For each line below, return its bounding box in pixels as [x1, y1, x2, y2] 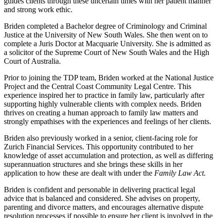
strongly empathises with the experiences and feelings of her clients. [4, 117, 211, 126]
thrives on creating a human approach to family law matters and [4, 108, 198, 117]
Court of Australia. [4, 56, 61, 65]
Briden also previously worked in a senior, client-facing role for [4, 133, 198, 142]
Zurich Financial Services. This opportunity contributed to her [4, 142, 193, 151]
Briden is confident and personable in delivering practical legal [4, 185, 195, 194]
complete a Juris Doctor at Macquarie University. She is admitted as [4, 39, 211, 48]
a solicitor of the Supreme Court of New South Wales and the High [4, 48, 209, 56]
